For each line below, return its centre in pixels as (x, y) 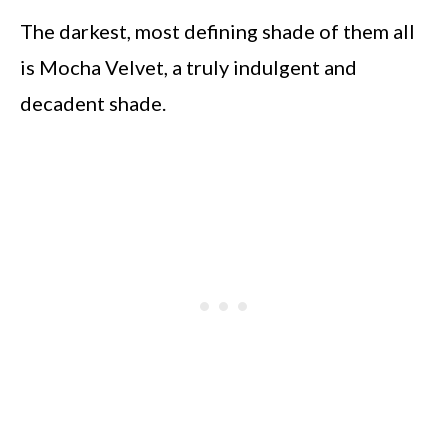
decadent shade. (93, 103)
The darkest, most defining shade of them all (217, 31)
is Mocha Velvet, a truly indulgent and (188, 67)
